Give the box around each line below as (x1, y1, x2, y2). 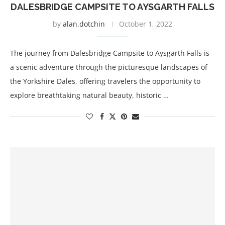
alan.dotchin (63, 19, 105, 29)
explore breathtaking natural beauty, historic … (10, 90, 169, 100)
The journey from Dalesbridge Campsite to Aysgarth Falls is (10, 48, 209, 58)
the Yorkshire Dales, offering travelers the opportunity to (10, 76, 200, 86)
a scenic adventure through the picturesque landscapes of (10, 62, 207, 72)
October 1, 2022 (119, 19, 172, 29)
